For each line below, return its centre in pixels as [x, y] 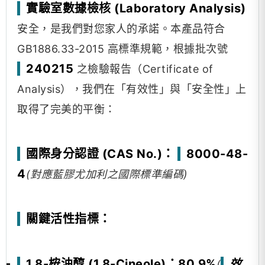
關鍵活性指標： [69, 219]
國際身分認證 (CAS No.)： [100, 154]
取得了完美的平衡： [67, 109]
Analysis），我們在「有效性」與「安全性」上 [132, 89]
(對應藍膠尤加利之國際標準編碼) [107, 174]
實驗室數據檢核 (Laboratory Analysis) [136, 8]
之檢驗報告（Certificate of [143, 69]
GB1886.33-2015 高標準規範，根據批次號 [122, 49]
